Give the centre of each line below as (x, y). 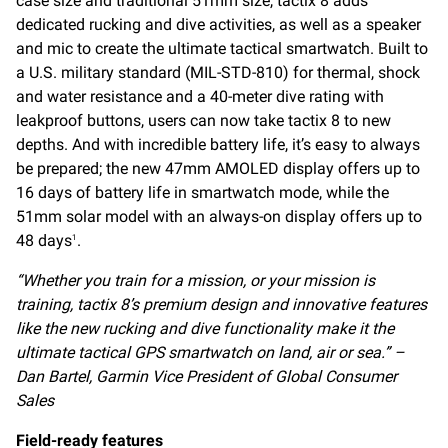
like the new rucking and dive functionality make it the (205, 329)
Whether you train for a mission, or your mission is (198, 281)
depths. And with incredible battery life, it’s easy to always (218, 145)
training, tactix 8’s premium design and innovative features (221, 305)
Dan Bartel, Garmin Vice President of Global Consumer (206, 377)
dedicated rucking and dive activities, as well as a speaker (218, 25)
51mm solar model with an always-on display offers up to (219, 217)
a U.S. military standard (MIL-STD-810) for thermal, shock (218, 73)
